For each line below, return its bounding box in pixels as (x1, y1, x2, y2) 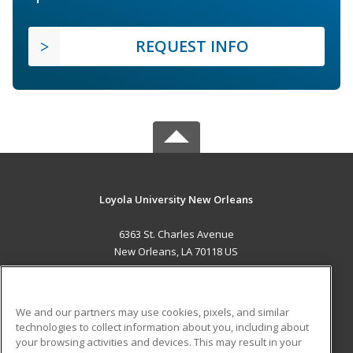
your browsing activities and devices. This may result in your (16, 334, 302, 349)
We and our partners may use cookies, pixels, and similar (16, 304, 289, 319)
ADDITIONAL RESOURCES (110, 333, 243, 348)
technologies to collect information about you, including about (16, 319, 309, 334)
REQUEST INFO (136, 35, 249, 57)
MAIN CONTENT (132, 276, 221, 292)
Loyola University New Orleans (99, 191, 254, 206)
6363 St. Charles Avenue (118, 226, 234, 241)
